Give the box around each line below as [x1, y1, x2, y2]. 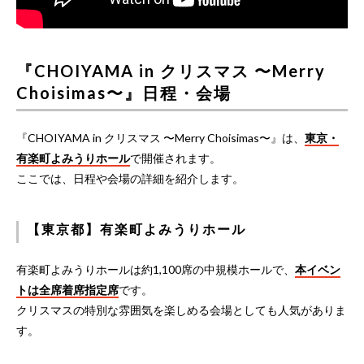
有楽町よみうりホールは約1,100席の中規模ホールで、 [16, 262, 295, 276]
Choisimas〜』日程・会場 [16, 82, 232, 102]
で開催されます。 [130, 150, 221, 165]
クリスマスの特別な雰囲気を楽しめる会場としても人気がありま [16, 302, 346, 317]
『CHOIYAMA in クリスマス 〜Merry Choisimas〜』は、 [16, 130, 305, 145]
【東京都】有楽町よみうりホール [27, 220, 246, 236]
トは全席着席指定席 [16, 282, 119, 297]
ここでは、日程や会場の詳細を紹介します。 [16, 171, 244, 185]
